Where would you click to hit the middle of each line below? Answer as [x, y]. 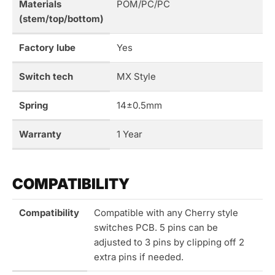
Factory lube [47, 48]
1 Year [129, 134]
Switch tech [46, 77]
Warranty [40, 134]
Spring [33, 106]
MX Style [136, 77]
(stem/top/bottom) [61, 19]
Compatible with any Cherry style [166, 213]
